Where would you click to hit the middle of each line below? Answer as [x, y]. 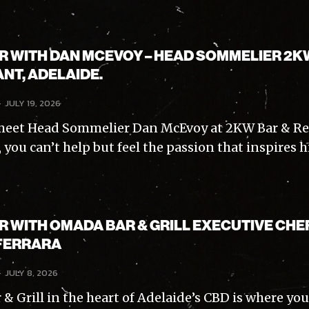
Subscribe [146, 139]
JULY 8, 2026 [32, 273]
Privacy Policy [99, 169]
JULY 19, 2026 [33, 103]
